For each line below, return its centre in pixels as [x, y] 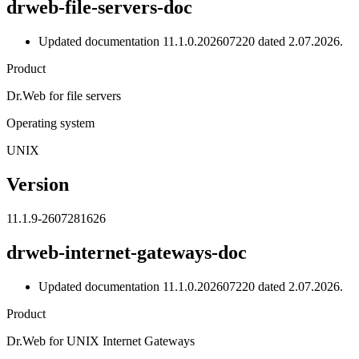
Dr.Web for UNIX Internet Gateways [101, 341]
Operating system [50, 123]
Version [38, 185]
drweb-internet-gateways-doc [127, 253]
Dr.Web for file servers [64, 96]
